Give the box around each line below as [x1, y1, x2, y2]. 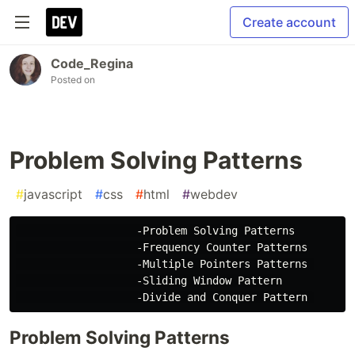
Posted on [51, 74, 95, 86]
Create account [242, 14, 336, 30]
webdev [190, 186, 238, 202]
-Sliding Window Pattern [16, 274, 282, 287]
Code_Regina [51, 55, 133, 71]
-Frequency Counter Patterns [16, 241, 307, 254]
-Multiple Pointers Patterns [16, 258, 314, 270]
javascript [24, 186, 82, 202]
